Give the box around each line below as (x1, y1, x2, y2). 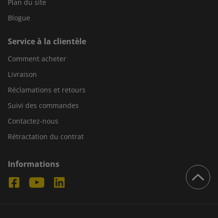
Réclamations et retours (8, 85, 86, 95)
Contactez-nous (8, 116, 58, 126)
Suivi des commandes (8, 101, 79, 110)
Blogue (8, 13, 30, 23)
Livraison (8, 70, 37, 79)
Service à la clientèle (8, 36, 86, 47)
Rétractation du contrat (8, 132, 84, 142)
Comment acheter (8, 54, 66, 64)
